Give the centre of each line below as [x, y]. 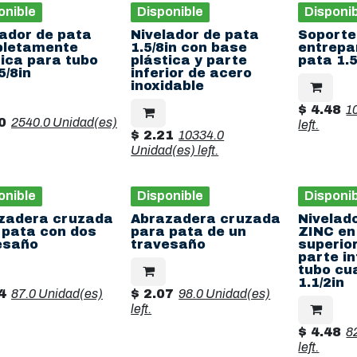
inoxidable [168, 86]
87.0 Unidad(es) [57, 294]
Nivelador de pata [195, 35]
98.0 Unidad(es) [225, 294]
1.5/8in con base [189, 47]
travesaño [169, 244]
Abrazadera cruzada [206, 219]
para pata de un [189, 231]
